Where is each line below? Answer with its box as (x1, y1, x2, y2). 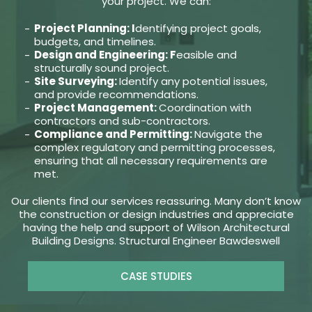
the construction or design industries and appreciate (18, 207, 294, 222)
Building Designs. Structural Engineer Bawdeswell (32, 233, 280, 249)
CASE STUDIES (120, 269, 192, 284)
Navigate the (194, 127, 263, 142)
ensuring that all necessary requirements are (33, 153, 267, 169)
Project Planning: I (33, 21, 135, 36)
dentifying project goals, (134, 21, 261, 36)
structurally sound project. (33, 61, 169, 76)
